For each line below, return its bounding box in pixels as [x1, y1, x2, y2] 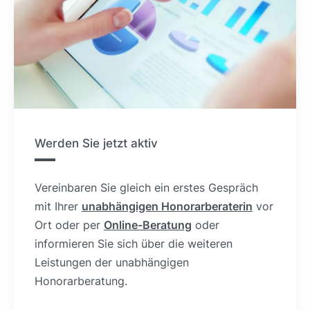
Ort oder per [35, 217, 104, 232]
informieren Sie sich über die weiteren [35, 236, 232, 250]
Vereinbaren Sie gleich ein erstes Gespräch [35, 180, 258, 194]
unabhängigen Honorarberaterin [82, 199, 253, 213]
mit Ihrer [35, 199, 82, 213]
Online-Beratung [104, 217, 192, 232]
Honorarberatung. [35, 273, 127, 288]
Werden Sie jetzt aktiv [35, 136, 158, 150]
